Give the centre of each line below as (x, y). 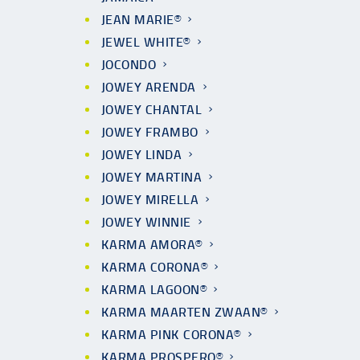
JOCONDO (129, 65)
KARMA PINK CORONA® (171, 335)
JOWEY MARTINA (152, 177)
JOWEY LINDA (142, 155)
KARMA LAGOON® (154, 290)
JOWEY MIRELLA (150, 200)
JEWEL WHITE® (146, 42)
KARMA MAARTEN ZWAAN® (184, 312)
